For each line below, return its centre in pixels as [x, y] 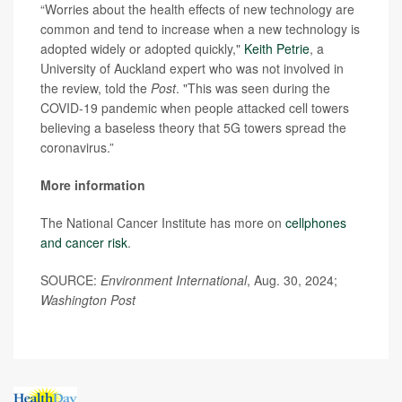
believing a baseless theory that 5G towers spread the [193, 127]
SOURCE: [70, 280]
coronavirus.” [77, 147]
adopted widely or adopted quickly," [142, 48]
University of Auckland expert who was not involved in [192, 68]
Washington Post [88, 299]
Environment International [174, 280]
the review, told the [96, 87]
